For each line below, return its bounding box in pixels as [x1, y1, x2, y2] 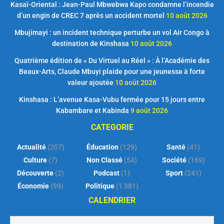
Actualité [16, 143, 46, 151]
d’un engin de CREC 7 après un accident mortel [16, 11, 164, 20]
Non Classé [86, 156, 123, 164]
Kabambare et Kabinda [56, 106, 129, 115]
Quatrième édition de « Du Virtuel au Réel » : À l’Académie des [14, 56, 209, 65]
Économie [17, 182, 49, 190]
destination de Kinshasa [52, 39, 129, 48]
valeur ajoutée [67, 78, 113, 87]
